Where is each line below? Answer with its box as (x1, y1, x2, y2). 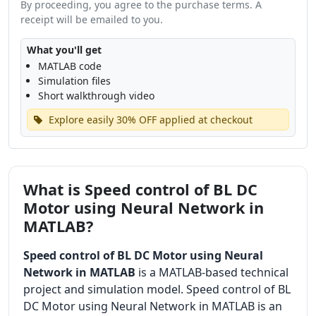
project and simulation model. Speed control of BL (23, 281, 291, 297)
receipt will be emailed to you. (20, 13, 163, 26)
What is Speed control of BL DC (23, 179, 257, 200)
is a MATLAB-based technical (135, 265, 288, 280)
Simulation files (38, 74, 111, 87)
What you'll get (27, 43, 102, 56)
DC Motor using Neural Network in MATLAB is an (23, 298, 282, 314)
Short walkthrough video (38, 89, 154, 102)
